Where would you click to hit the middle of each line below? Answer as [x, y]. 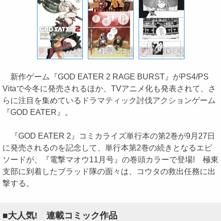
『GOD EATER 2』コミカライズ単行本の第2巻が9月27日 [109, 136]
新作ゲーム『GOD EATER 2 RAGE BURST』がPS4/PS [106, 77]
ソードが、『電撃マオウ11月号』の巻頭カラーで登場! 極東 [110, 160]
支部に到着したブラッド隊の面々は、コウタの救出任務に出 [109, 172]
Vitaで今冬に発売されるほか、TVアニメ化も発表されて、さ [109, 89]
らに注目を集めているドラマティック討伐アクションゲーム [109, 101]
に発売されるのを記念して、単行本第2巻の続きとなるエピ [107, 148]
